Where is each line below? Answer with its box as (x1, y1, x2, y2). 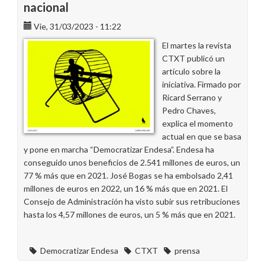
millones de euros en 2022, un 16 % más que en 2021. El (24, 183, 228, 193)
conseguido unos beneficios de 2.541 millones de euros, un (24, 157, 240, 167)
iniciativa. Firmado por (162, 79, 241, 89)
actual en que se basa (162, 131, 241, 141)
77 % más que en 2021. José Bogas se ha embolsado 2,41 (24, 170, 233, 180)
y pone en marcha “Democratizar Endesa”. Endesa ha (24, 144, 214, 154)
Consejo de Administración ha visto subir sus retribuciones (24, 196, 240, 206)
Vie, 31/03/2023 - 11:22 (34, 21, 121, 31)
